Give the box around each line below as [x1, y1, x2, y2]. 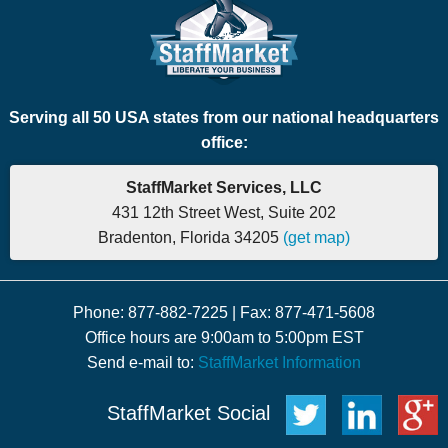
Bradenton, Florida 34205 [98, 228, 283, 246]
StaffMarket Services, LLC [126, 178, 322, 196]
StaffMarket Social [107, 402, 276, 425]
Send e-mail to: [87, 353, 198, 371]
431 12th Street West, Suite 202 [112, 203, 336, 221]
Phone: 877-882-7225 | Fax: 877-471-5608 [73, 303, 375, 321]
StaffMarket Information [198, 353, 361, 371]
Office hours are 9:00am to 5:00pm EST [84, 328, 364, 346]
